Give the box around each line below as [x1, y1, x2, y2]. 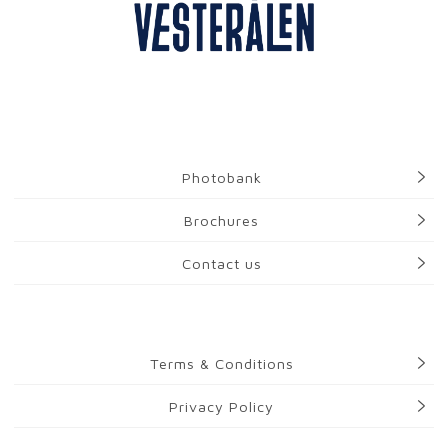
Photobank [181, 168, 262, 186]
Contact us [181, 254, 262, 272]
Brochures [184, 211, 259, 229]
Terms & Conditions [149, 354, 294, 372]
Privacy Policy [169, 397, 274, 415]
